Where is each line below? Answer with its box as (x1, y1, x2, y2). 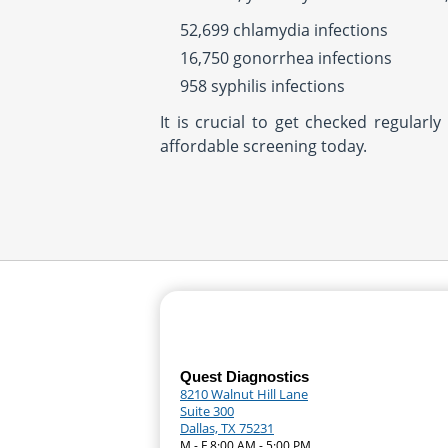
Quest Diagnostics (180, 368, 309, 385)
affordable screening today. (160, 135, 367, 157)
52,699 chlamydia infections (180, 19, 388, 41)
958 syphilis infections (180, 75, 345, 97)
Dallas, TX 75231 (180, 419, 274, 437)
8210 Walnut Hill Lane (180, 385, 308, 403)
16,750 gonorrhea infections (180, 47, 392, 69)
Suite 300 (180, 402, 234, 420)
